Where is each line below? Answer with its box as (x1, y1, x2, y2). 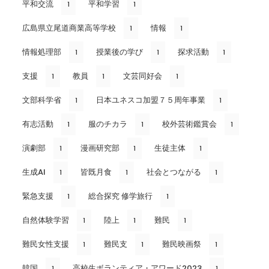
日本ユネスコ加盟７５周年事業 (96, 94, 205, 106)
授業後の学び (96, 46, 143, 58)
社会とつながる (147, 166, 201, 178)
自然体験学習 (22, 214, 69, 226)
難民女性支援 (22, 238, 69, 250)
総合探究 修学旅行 (88, 190, 153, 202)
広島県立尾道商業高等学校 (22, 22, 116, 34)
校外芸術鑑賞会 (162, 118, 217, 130)
